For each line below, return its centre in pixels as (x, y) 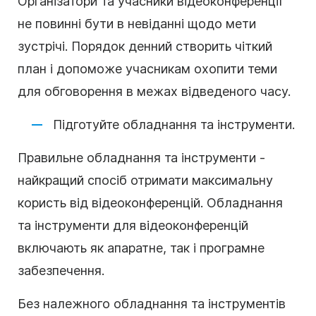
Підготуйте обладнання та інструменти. (174, 124)
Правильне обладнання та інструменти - (141, 157)
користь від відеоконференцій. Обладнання (150, 202)
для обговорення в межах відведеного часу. (154, 91)
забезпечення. (61, 270)
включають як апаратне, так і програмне (141, 248)
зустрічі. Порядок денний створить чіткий (145, 46)
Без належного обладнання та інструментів (152, 303)
